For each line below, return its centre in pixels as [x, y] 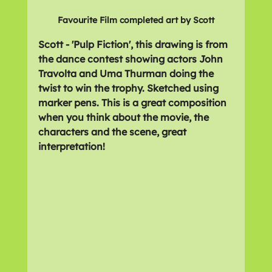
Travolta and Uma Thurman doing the [127, 74]
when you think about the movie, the [124, 117]
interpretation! [71, 147]
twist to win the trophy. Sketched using [129, 88]
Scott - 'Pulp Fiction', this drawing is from [134, 45]
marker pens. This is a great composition [133, 103]
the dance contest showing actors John [131, 59]
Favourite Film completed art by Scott [136, 20]
